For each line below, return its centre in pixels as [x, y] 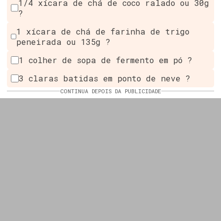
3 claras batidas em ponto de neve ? [104, 78]
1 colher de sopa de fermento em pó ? [105, 60]
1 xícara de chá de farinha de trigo [103, 32]
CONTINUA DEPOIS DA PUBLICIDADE [110, 91]
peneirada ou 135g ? [63, 42]
